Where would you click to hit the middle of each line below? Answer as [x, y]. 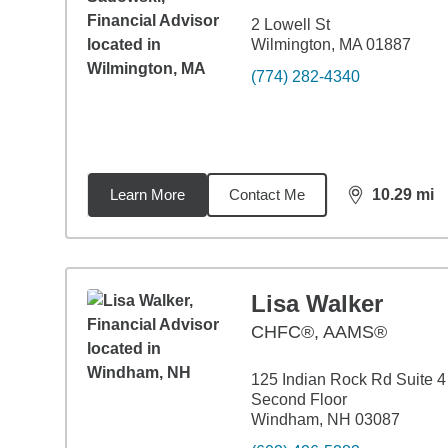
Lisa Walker [316, 303]
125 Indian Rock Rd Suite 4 [348, 379]
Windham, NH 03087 [325, 419]
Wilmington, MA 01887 [330, 44]
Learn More [147, 194]
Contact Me [266, 194]
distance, [383, 203]
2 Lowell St [290, 24]
